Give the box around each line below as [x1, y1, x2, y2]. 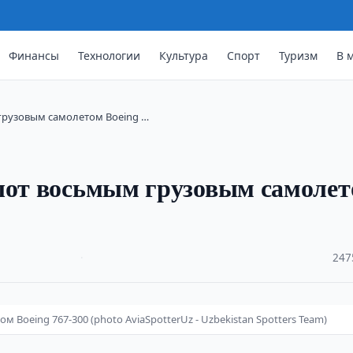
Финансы [9, 47, 60, 63]
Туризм [279, 47, 318, 63]
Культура [159, 47, 209, 63]
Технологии [78, 47, 141, 63]
